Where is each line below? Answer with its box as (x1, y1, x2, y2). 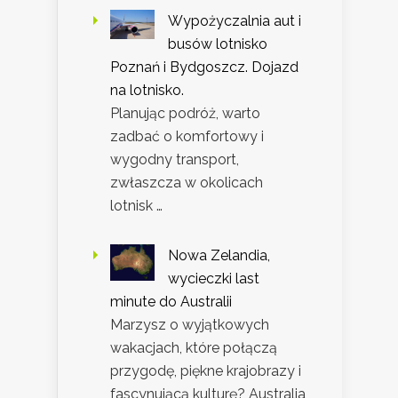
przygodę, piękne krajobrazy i (110, 362, 301, 380)
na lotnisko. (110, 82, 184, 99)
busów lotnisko (168, 36, 267, 53)
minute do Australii (110, 293, 232, 311)
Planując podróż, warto (110, 105, 260, 123)
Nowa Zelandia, (168, 247, 270, 265)
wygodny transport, (110, 151, 239, 169)
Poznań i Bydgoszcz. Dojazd (110, 59, 298, 76)
